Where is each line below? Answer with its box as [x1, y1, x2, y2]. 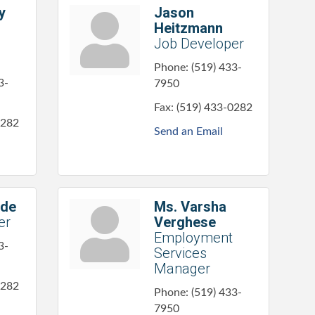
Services [153, 245, 207, 262]
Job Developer [153, 35, 244, 52]
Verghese [153, 214, 216, 231]
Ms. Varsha [153, 198, 226, 215]
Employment [153, 229, 233, 246]
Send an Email [153, 126, 223, 137]
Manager [153, 260, 210, 277]
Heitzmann [153, 20, 223, 37]
